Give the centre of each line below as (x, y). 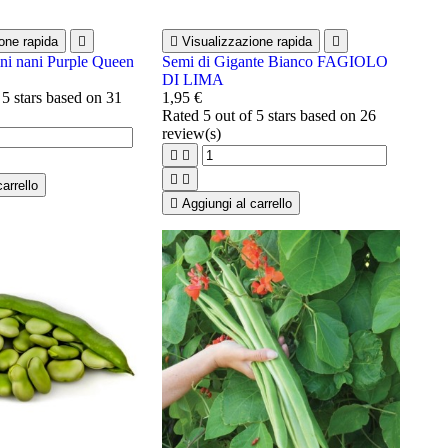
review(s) (191, 134)
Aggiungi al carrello (236, 204)
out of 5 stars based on (285, 116)
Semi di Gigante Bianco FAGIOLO (274, 62)
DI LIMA (192, 80)
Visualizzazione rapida (246, 42)
